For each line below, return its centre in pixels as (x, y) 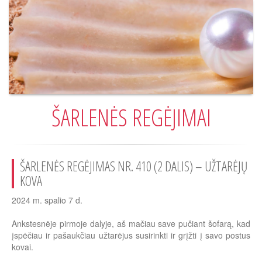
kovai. (23, 247)
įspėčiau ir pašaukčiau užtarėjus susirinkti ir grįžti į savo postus (131, 235)
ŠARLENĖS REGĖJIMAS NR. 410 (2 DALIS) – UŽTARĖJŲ (134, 166)
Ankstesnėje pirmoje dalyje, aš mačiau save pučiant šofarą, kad (131, 224)
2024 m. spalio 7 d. (47, 200)
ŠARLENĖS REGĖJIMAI (131, 118)
